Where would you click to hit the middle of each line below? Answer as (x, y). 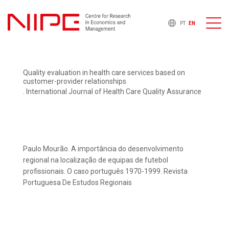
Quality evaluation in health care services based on (104, 73)
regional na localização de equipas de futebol (96, 160)
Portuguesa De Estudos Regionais (77, 183)
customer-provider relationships (75, 82)
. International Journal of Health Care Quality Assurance (112, 92)
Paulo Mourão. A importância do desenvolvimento (103, 149)
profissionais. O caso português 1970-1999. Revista (105, 171)
